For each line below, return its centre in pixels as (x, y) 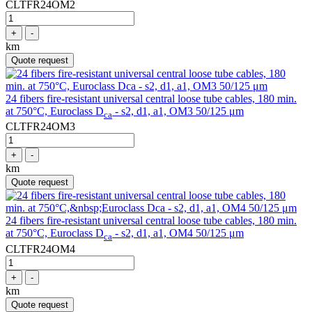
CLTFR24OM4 (40, 249)
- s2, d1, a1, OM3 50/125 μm (178, 111)
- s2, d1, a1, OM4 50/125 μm (178, 233)
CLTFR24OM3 (40, 127)
